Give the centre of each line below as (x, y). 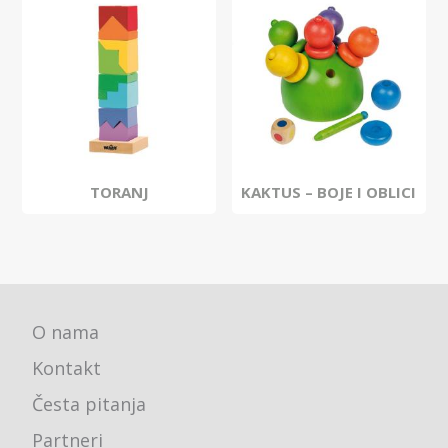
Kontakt (67, 367)
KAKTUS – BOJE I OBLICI (329, 191)
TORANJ (119, 191)
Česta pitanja (89, 403)
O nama (66, 331)
